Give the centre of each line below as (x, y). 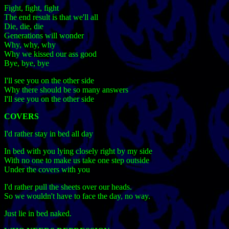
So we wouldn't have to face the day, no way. (77, 196)
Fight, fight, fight (31, 8)
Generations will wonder (44, 36)
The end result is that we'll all (51, 17)
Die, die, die (24, 27)
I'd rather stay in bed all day (49, 134)
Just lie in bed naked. (38, 214)
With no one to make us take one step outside (77, 161)
